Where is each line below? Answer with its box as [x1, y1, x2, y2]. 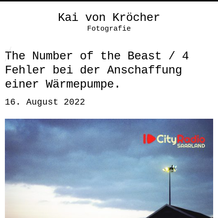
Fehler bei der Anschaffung [5, 64, 182, 77]
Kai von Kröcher [58, 11, 160, 24]
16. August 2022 [5, 97, 85, 107]
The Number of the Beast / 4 [5, 50, 189, 63]
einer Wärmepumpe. [5, 78, 121, 91]
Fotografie [87, 25, 131, 33]
